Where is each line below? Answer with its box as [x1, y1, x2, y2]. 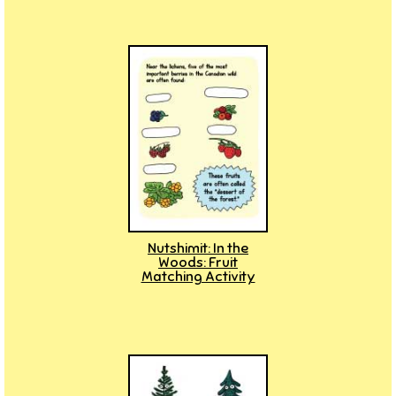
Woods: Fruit [158, 254, 238, 271]
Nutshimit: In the [148, 240, 248, 257]
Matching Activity [141, 268, 255, 286]
